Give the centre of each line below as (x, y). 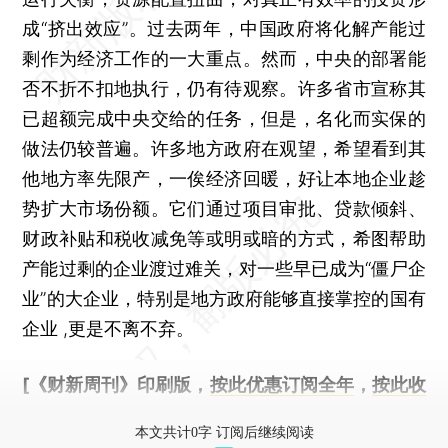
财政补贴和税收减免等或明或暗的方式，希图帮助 (224, 238)
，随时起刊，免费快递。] (179, 414)
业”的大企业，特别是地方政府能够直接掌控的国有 (224, 298)
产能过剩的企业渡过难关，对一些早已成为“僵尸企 (224, 268)
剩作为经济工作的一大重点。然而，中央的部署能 (224, 58)
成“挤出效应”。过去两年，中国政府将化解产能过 (224, 28)
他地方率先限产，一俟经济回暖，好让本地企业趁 (224, 178)
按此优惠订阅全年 (281, 384)
